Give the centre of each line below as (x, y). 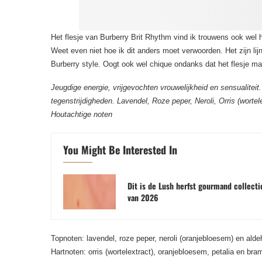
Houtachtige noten (82, 114)
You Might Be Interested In (120, 150)
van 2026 (143, 197)
